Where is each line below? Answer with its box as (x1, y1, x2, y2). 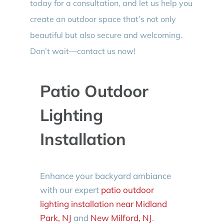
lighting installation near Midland (39, 198, 167, 209)
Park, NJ (39, 212, 71, 223)
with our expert (39, 184, 101, 195)
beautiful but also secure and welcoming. (29, 29, 182, 40)
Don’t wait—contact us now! (29, 45, 135, 56)
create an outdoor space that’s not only (29, 13, 176, 24)
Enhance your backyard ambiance (39, 170, 171, 181)
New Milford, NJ (90, 212, 152, 223)
